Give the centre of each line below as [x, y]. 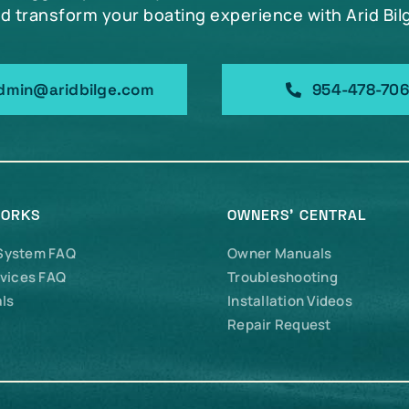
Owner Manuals [280, 253]
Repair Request [279, 325]
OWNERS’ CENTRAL [297, 216]
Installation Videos [290, 301]
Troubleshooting [283, 277]
